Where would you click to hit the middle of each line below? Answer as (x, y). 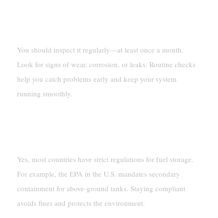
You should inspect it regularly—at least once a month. (100, 50)
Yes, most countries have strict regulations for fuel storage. (105, 159)
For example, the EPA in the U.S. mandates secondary (98, 174)
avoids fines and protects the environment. (81, 203)
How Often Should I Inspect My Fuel (87, 8)
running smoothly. (45, 94)
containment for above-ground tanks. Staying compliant (101, 189)
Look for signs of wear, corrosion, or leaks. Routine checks (106, 64)
